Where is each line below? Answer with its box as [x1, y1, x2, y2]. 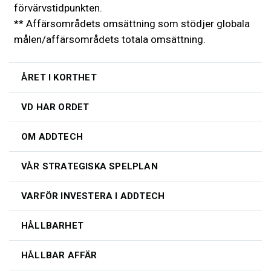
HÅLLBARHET [21, 220, 83, 231]
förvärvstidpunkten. [14, 1, 102, 14]
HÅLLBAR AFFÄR [21, 249, 97, 261]
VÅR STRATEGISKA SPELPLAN [21, 160, 158, 172]
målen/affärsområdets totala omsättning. [14, 33, 206, 45]
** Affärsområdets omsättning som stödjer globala [14, 17, 250, 30]
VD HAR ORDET [21, 101, 90, 113]
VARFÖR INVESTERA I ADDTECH [21, 190, 165, 201]
